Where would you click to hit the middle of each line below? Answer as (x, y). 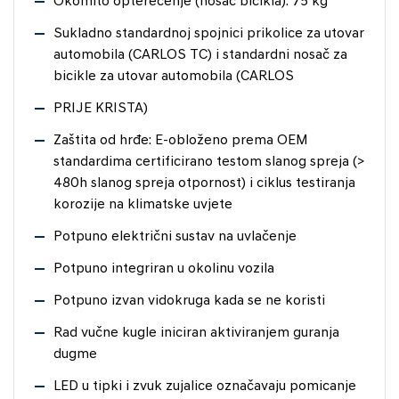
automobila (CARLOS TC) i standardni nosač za (200, 55)
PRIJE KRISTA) (101, 108)
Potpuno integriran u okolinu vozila (164, 269)
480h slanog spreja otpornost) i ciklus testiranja (204, 183)
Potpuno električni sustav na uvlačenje (175, 236)
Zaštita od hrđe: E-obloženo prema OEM (181, 140)
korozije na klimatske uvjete (143, 204)
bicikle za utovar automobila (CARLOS (174, 76)
